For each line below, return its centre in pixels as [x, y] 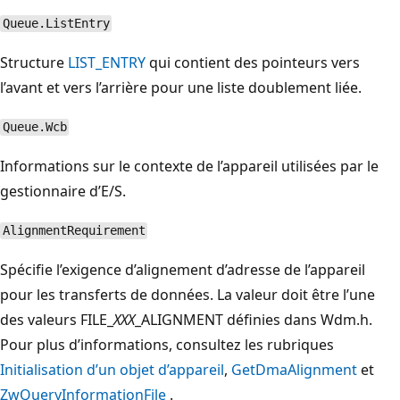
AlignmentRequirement [74, 231]
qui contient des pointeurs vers [253, 62]
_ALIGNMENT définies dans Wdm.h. [254, 319]
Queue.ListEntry [56, 24]
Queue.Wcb [34, 127]
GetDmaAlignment [294, 369]
